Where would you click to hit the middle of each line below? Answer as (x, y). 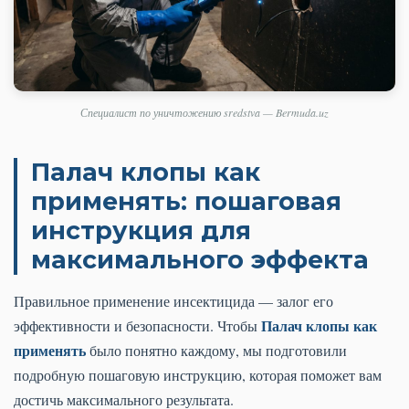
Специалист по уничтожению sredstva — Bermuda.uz (204, 112)
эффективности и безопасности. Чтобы (137, 325)
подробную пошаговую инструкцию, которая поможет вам (198, 374)
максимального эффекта (200, 259)
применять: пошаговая (186, 201)
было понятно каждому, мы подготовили (216, 350)
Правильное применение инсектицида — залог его (173, 300)
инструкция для (141, 230)
